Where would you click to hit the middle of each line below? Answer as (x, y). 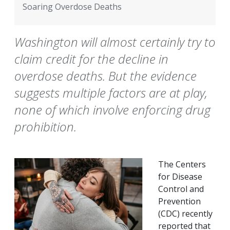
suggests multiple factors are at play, (111, 93)
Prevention (179, 202)
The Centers (182, 165)
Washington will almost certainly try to (115, 42)
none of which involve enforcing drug (112, 110)
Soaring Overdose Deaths (72, 7)
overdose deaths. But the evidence (106, 76)
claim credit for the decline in (91, 59)
